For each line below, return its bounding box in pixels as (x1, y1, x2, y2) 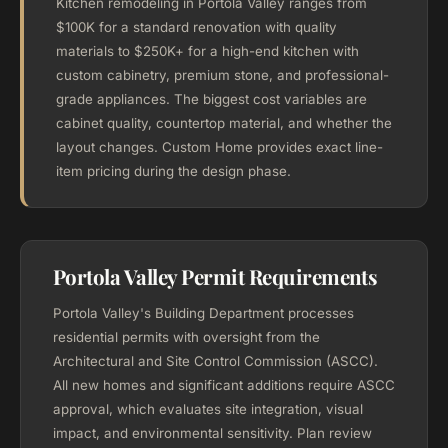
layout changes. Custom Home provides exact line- (56, 139, 383, 155)
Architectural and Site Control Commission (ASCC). (53, 353, 378, 369)
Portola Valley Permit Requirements (53, 263, 378, 290)
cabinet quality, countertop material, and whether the (56, 115, 392, 131)
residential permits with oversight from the (53, 329, 320, 345)
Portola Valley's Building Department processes (53, 305, 354, 321)
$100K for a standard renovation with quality (56, 19, 337, 35)
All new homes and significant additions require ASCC (53, 377, 395, 393)
